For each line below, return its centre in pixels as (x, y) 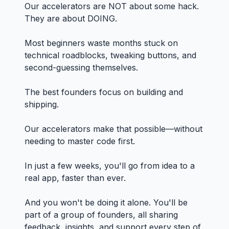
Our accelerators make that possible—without (113, 129)
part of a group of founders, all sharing (101, 215)
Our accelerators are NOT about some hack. (112, 6)
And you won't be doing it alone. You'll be (106, 202)
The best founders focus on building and (104, 92)
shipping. (42, 104)
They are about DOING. (71, 18)
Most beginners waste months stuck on (101, 43)
